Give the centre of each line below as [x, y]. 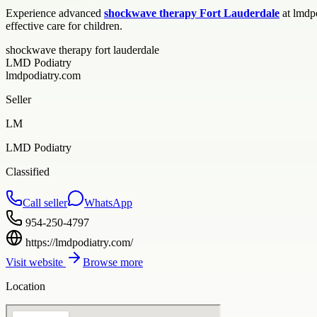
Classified [28, 171]
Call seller [45, 202]
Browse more [113, 262]
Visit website [36, 262]
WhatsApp [108, 202]
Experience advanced [55, 13]
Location [25, 286]
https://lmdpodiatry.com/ [79, 242]
